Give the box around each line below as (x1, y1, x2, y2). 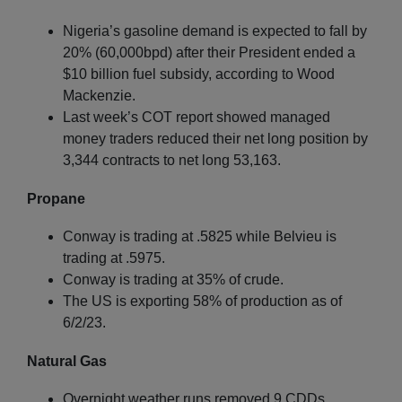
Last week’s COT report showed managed (63, 109, 330, 125)
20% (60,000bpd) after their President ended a (63, 44, 355, 60)
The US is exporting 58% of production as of (63, 293, 342, 309)
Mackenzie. (63, 87, 135, 103)
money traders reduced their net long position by (63, 130, 368, 146)
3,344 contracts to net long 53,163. (63, 152, 281, 168)
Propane (27, 190, 85, 206)
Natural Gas (27, 353, 107, 369)
